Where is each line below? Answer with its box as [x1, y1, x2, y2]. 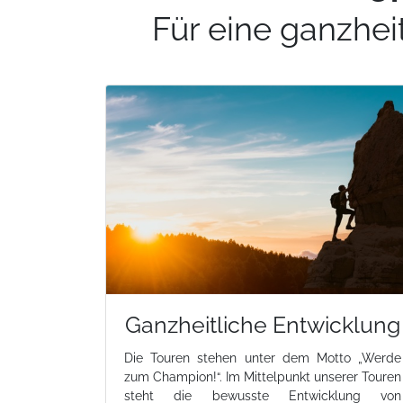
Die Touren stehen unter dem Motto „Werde [124, 351, 401, 366]
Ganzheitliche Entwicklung [125, 312, 400, 339]
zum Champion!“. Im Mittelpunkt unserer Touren [124, 370, 401, 385]
